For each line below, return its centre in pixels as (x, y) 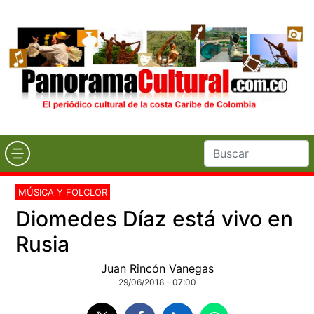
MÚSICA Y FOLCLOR (63, 192)
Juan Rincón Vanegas (157, 268)
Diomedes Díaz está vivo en (155, 218)
